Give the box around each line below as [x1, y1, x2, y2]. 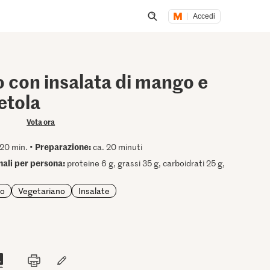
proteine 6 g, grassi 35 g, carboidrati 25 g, [65, 157, 225, 169]
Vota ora [27, 116, 55, 127]
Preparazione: [35, 140, 92, 152]
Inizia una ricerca [152, 24, 228, 38]
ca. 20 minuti [91, 141, 143, 152]
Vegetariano [18, 184, 66, 196]
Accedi [193, 11, 216, 20]
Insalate [78, 184, 110, 196]
